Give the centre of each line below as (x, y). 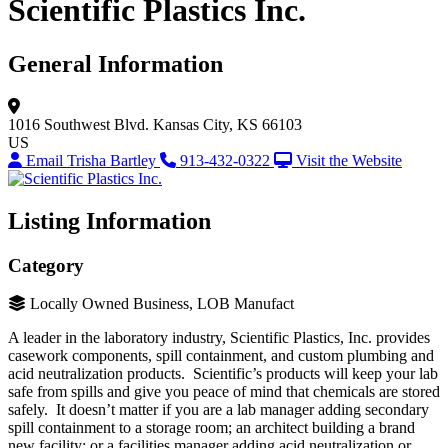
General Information (115, 63)
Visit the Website (349, 160)
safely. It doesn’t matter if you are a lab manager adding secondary (218, 410)
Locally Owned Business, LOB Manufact (162, 304)
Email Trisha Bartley (93, 160)
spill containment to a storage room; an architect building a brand (211, 428)
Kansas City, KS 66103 (227, 124)
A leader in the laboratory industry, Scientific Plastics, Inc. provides (219, 338)
